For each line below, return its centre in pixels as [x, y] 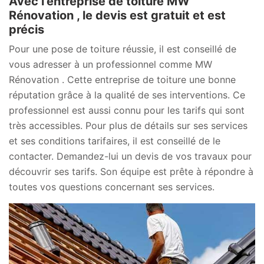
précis [27, 29]
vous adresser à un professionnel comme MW [110, 64]
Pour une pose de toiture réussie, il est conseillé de [123, 49]
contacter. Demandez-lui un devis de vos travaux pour [130, 156]
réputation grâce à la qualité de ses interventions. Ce [127, 95]
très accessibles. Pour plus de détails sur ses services [128, 125]
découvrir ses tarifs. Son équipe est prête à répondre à [131, 171]
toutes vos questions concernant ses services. [112, 187]
